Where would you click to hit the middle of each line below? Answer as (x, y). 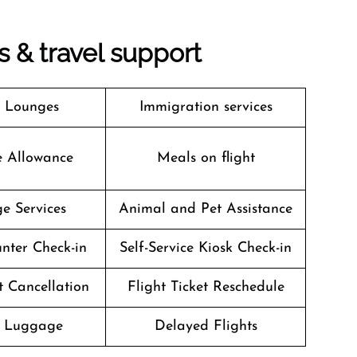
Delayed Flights (206, 326)
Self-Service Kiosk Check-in (206, 248)
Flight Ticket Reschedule (206, 287)
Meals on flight (206, 158)
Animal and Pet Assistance (206, 209)
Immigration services (206, 107)
